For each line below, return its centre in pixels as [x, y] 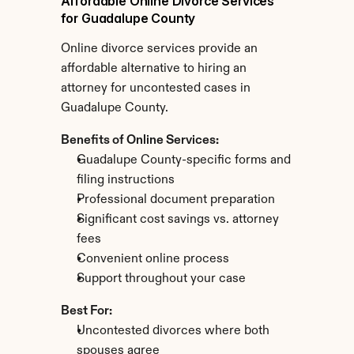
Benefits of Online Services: [139, 141]
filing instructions [125, 180]
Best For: [86, 311]
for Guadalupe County [128, 18]
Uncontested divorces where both [173, 331]
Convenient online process [153, 259]
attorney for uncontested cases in [155, 88]
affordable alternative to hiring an [153, 69]
